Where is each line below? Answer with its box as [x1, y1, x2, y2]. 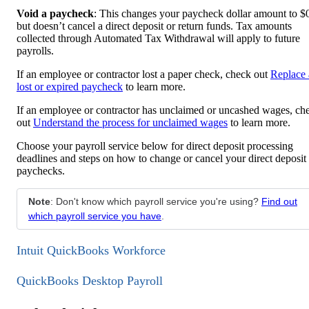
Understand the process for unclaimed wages [33, 116, 228, 128]
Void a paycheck [17, 7, 94, 19]
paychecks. [17, 164, 65, 177]
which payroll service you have [28, 210, 161, 221]
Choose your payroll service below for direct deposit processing [17, 139, 293, 152]
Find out [261, 195, 297, 207]
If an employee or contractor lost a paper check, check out [17, 68, 270, 80]
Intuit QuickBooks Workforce [17, 243, 166, 258]
